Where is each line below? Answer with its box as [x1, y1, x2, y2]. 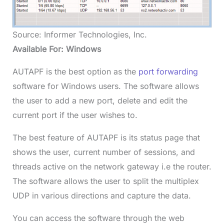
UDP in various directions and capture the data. [12, 190, 191, 201]
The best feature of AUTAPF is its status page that [12, 132, 200, 143]
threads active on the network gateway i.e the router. [12, 161, 211, 172]
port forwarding [138, 66, 198, 77]
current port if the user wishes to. [12, 110, 142, 120]
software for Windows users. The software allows [12, 81, 199, 91]
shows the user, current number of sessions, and [12, 147, 195, 157]
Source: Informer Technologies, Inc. [12, 29, 147, 40]
